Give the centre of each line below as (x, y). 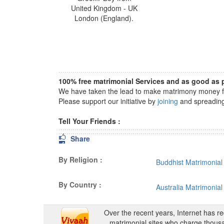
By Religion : (80, 159)
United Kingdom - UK (104, 8)
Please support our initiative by (108, 101)
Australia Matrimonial (189, 187)
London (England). (104, 18)
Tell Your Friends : (91, 121)
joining (168, 101)
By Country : (80, 184)
